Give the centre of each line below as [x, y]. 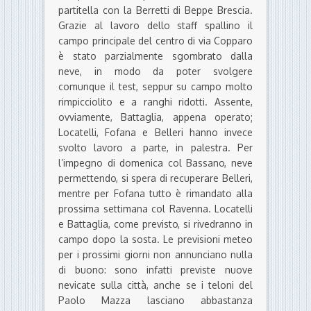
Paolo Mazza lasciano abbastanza [155, 301]
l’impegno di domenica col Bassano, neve [155, 163]
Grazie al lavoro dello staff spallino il [155, 26]
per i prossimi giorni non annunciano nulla [155, 255]
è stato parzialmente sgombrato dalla [155, 56]
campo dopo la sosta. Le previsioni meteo [155, 239]
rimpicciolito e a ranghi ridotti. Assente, [155, 102]
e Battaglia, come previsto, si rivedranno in [155, 224]
